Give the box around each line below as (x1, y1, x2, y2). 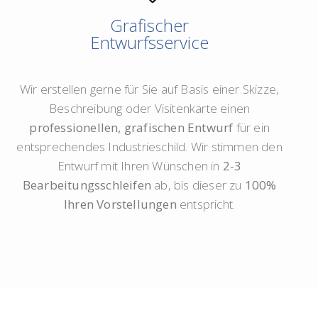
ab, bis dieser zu (150, 177, 245, 194)
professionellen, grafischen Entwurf (29, 119, 234, 136)
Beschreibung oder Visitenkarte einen (49, 100, 251, 117)
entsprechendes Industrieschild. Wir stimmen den (16, 138, 283, 155)
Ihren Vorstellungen (64, 196, 177, 213)
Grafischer (110, 13, 190, 38)
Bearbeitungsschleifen (22, 177, 151, 194)
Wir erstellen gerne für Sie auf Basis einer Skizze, (20, 81, 280, 98)
